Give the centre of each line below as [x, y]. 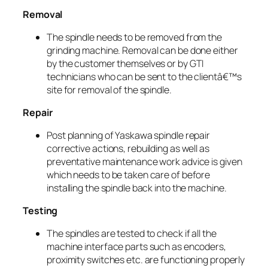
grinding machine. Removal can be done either [142, 50]
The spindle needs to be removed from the [134, 37]
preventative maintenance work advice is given [144, 161]
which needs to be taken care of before [129, 174]
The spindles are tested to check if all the [132, 233]
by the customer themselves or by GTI [125, 63]
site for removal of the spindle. [109, 89]
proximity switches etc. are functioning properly [146, 259]
